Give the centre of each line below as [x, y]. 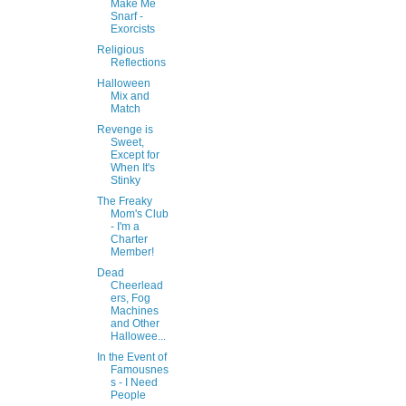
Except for [135, 155]
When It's [132, 168]
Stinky [125, 181]
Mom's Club [139, 214]
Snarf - [126, 17]
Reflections [138, 63]
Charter [129, 240]
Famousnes [139, 370]
